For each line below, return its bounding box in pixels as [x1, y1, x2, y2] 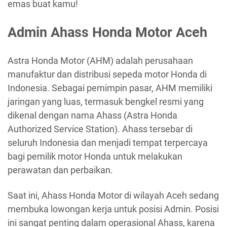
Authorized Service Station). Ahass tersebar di [8, 124, 193, 135]
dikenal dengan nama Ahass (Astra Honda [8, 110, 177, 121]
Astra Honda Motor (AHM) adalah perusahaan [8, 55, 193, 66]
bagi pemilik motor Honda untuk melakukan [8, 151, 182, 162]
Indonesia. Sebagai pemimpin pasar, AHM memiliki [8, 83, 212, 94]
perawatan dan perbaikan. [8, 165, 113, 176]
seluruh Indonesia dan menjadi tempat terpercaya [8, 137, 208, 148]
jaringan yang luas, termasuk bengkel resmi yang [8, 96, 204, 107]
